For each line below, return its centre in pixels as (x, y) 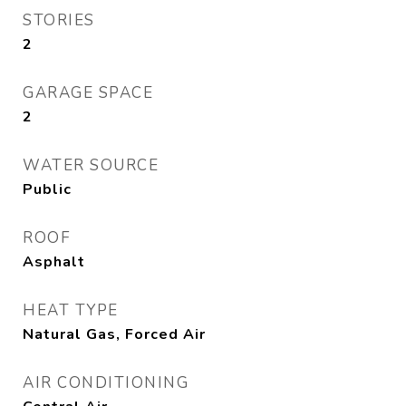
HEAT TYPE (71, 311)
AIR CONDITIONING (106, 383)
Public (47, 190)
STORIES (59, 21)
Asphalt (54, 262)
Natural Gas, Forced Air (114, 335)
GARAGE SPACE (88, 93)
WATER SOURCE (91, 166)
